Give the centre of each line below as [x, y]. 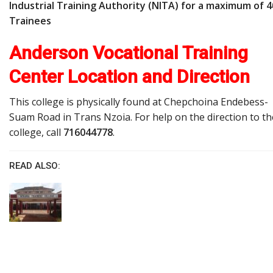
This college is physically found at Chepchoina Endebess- [139, 101]
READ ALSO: [35, 165]
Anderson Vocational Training [129, 52]
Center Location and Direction [129, 76]
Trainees [30, 20]
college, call [36, 132]
